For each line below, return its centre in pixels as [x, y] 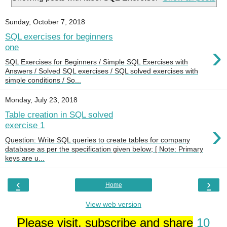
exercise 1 [25, 125]
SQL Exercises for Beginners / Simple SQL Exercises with [97, 62]
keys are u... [25, 158]
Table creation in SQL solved [59, 115]
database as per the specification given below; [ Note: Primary [104, 149]
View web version [113, 204]
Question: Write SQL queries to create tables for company [98, 140]
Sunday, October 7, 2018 [45, 22]
